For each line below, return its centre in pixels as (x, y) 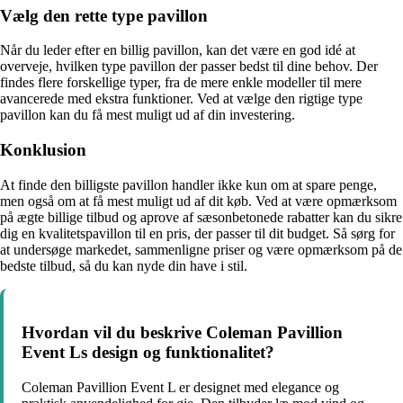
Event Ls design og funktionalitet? (148, 353)
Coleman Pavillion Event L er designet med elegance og (180, 388)
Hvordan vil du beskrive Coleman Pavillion (182, 333)
